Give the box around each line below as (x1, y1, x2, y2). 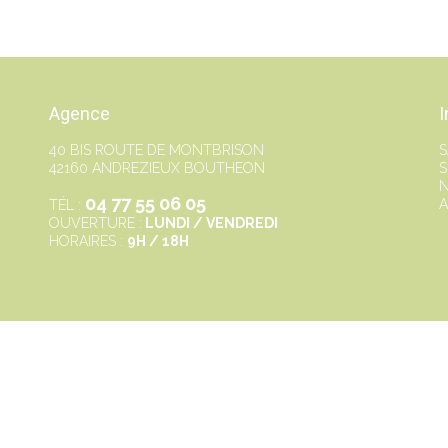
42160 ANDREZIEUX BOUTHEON (49, 160, 265, 176)
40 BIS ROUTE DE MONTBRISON (49, 142, 264, 158)
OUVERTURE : (49, 215, 142, 231)
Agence (49, 103, 110, 124)
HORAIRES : (49, 233, 127, 249)
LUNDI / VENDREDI (142, 215, 278, 231)
